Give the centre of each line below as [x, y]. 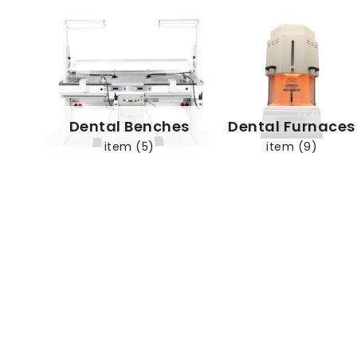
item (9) [292, 146]
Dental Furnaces [292, 126]
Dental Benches [129, 126]
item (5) [129, 146]
